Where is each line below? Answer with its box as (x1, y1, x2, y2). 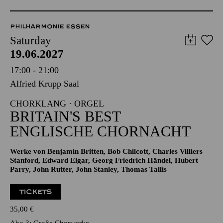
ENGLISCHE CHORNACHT (10, 123, 191, 139)
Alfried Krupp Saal (10, 79, 79, 89)
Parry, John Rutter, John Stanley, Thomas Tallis (10, 165, 167, 173)
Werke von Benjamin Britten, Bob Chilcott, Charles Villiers (10, 147, 203, 155)
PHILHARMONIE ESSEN (10, 23, 90, 30)
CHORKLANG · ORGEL (10, 99, 104, 109)
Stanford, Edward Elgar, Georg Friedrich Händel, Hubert (10, 156, 198, 164)
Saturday (10, 34, 51, 47)
